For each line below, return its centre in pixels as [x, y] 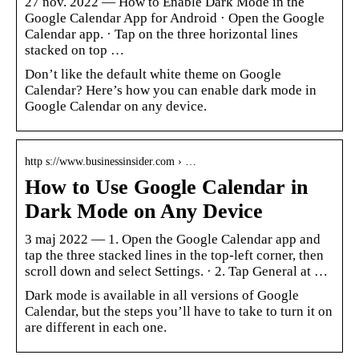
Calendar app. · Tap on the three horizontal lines [161, 34]
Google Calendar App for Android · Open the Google [175, 18]
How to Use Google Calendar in [166, 187]
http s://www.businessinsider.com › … [111, 161]
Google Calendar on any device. [116, 106]
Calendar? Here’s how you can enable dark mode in [171, 90]
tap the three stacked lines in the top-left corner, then [174, 255]
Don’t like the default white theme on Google [153, 74]
